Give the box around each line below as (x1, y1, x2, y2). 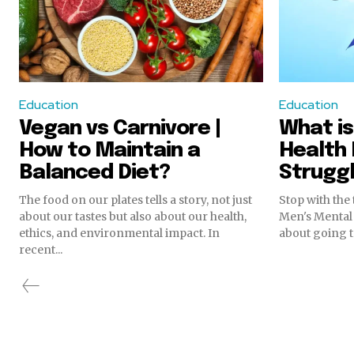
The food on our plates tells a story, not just (19, 192, 252, 207)
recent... (19, 242, 62, 257)
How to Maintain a (19, 139, 200, 161)
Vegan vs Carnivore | (19, 117, 221, 139)
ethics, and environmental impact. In (19, 225, 220, 240)
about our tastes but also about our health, (19, 209, 247, 224)
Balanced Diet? (19, 161, 170, 183)
